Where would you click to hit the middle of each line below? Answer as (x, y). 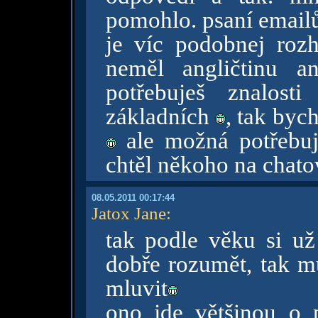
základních (160, 116)
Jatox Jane (128, 213)
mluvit (136, 288)
